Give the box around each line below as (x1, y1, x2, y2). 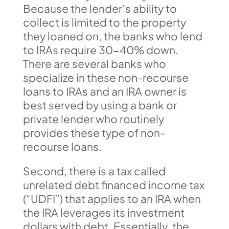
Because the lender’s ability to (22, 1, 177, 15)
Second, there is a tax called (22, 164, 166, 178)
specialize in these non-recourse (22, 70, 189, 84)
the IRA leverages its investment (22, 205, 185, 219)
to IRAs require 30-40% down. (22, 42, 178, 57)
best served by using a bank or (22, 98, 177, 112)
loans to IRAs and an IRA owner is (22, 84, 187, 98)
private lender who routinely (22, 111, 164, 126)
